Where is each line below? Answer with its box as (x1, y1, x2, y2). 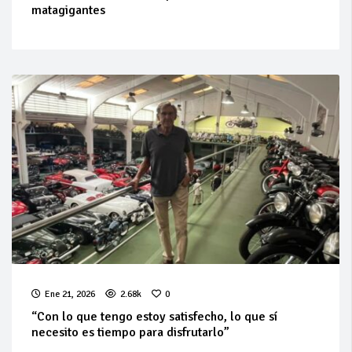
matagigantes (31, 2, 105, 18)
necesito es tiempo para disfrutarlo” (31, 324, 229, 340)
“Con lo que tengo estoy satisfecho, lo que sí (31, 308, 277, 324)
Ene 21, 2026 (45, 288, 95, 300)
